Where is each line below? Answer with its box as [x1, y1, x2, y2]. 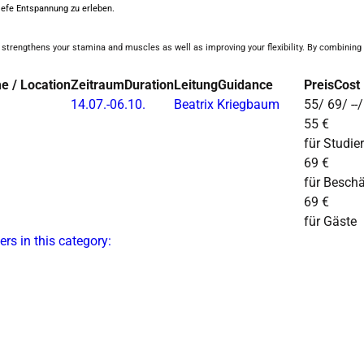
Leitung [174, 77, 218, 93]
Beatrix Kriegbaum [174, 97, 279, 113]
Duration [124, 77, 174, 93]
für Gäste [304, 214, 357, 230]
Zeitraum [71, 77, 124, 93]
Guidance [218, 77, 273, 93]
